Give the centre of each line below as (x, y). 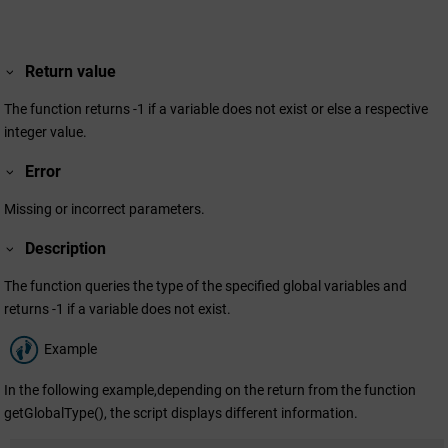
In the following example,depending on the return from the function (210, 390)
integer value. (45, 131)
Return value (71, 71)
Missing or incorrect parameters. (104, 209)
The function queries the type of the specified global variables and (205, 286)
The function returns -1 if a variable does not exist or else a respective (216, 108)
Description (66, 249)
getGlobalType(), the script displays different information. (181, 413)
